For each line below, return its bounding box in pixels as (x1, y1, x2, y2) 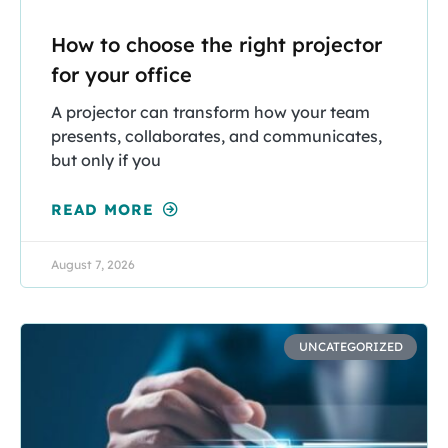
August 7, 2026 (51, 256, 135, 272)
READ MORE (51, 199, 160, 219)
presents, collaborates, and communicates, (51, 125, 382, 146)
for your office (51, 61, 192, 87)
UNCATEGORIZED (298, 338, 403, 354)
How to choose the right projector (51, 31, 382, 57)
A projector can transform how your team (51, 101, 370, 122)
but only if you (51, 149, 161, 170)
